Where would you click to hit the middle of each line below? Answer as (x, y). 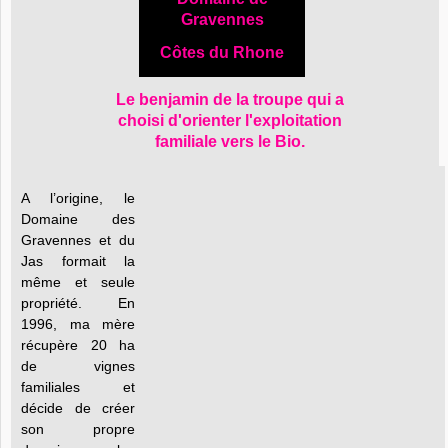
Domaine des (78, 219)
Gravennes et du (78, 240)
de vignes (78, 366)
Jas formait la (78, 261)
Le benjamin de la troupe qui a (230, 99)
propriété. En (78, 303)
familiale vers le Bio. (230, 141)
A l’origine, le (78, 198)
